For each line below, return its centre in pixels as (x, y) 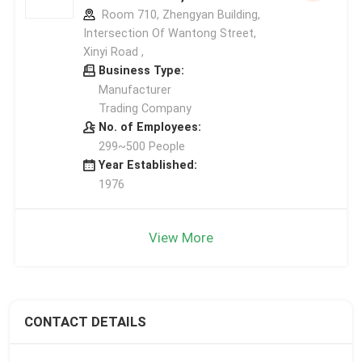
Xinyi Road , (113, 51)
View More (181, 237)
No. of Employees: (149, 126)
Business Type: (141, 70)
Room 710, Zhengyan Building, (179, 14)
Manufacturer (135, 89)
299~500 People (141, 146)
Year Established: (147, 164)
